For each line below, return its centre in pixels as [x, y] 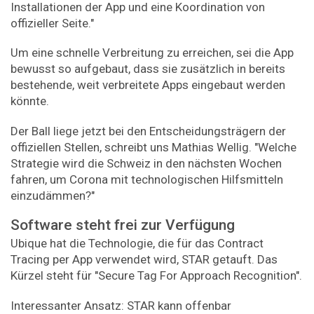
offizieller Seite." [52, 23]
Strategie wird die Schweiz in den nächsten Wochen [146, 163]
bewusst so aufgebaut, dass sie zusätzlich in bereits [148, 69]
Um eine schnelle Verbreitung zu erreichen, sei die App [152, 53]
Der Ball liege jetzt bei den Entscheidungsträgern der [148, 131]
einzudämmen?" [53, 195]
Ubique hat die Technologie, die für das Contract [137, 244]
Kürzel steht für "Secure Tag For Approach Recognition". [156, 276]
